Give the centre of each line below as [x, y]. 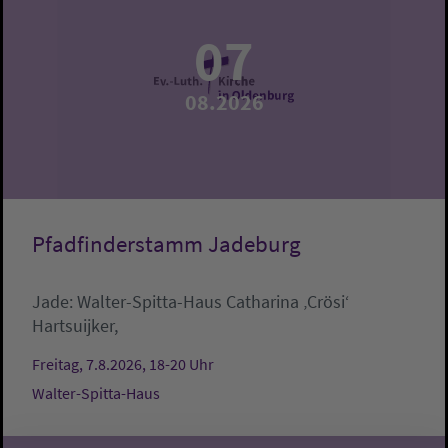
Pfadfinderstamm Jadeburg [166, 244]
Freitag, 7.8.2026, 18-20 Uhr [123, 364]
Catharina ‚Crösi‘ [287, 302]
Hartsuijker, [75, 326]
